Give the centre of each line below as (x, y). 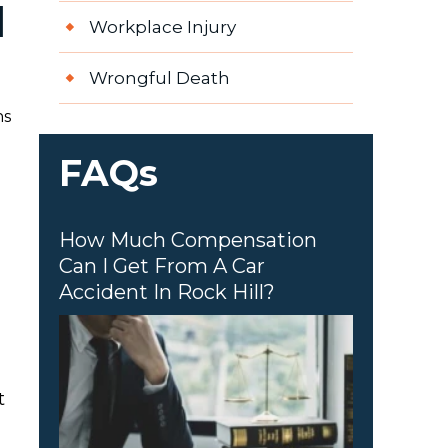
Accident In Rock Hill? (166, 292)
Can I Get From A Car (161, 266)
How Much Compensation (187, 240)
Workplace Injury (162, 27)
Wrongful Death (159, 78)
